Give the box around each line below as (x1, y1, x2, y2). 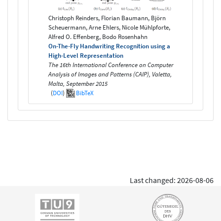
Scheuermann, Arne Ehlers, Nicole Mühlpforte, (48, 23, 170, 32)
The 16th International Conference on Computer (48, 60, 173, 69)
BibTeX (76, 88, 94, 97)
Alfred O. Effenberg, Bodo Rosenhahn (48, 32, 147, 41)
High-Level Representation (48, 51, 123, 60)
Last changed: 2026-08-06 (130, 175, 214, 185)
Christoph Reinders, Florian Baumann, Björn (48, 13, 166, 22)
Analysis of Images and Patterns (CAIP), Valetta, (48, 70, 172, 78)
